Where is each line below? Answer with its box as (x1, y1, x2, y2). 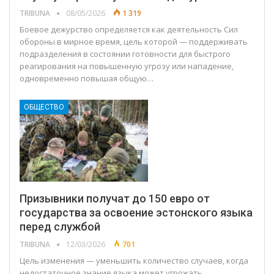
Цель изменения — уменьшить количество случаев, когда (20, 255, 248, 267)
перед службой (20, 220, 100, 234)
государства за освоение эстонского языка (20, 206, 253, 220)
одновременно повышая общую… (20, 72, 154, 84)
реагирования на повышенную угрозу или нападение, (20, 60, 234, 72)
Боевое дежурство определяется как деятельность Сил (20, 23, 238, 35)
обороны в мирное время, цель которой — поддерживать (20, 35, 248, 47)
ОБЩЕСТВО (24, 102, 64, 111)
